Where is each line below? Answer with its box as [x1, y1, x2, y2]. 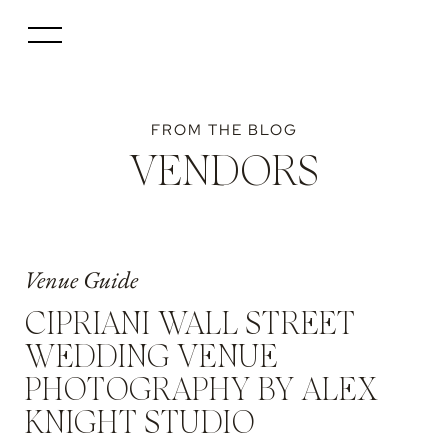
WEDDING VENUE [24, 343, 278, 373]
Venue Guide [24, 264, 138, 295]
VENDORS [129, 153, 319, 193]
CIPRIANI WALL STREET [24, 310, 355, 340]
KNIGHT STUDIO [24, 409, 255, 439]
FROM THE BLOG [150, 120, 298, 140]
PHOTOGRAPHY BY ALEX [24, 376, 377, 406]
